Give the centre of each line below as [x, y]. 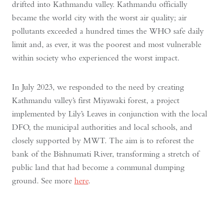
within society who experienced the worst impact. [96, 57]
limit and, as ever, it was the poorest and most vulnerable [107, 44]
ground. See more [43, 180]
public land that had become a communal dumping [98, 167]
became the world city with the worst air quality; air [99, 17]
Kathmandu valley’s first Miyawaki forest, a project [96, 100]
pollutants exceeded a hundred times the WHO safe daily [108, 31]
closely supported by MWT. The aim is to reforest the [103, 140]
